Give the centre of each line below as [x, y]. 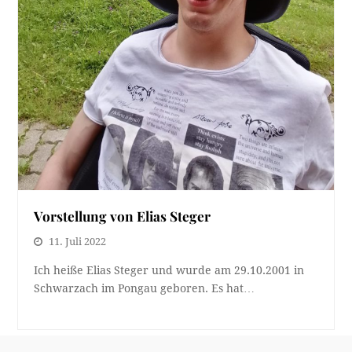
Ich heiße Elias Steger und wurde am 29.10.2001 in [169, 270]
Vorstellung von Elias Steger [123, 215]
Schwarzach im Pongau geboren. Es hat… [145, 288]
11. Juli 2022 [78, 241]
